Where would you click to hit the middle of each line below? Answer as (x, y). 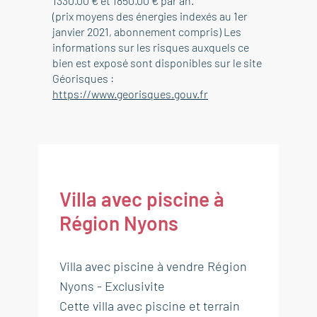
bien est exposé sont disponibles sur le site (157, 63)
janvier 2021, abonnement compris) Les (147, 31)
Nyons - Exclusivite (112, 286)
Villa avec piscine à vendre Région (153, 266)
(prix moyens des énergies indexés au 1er (150, 16)
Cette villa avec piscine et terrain (150, 306)
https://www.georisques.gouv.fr (130, 94)
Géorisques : (83, 78)
